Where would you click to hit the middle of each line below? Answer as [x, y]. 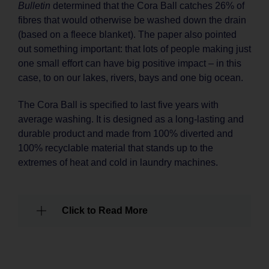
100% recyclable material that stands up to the [116, 148]
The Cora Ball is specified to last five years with [118, 104]
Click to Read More [105, 210]
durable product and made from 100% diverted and [125, 133]
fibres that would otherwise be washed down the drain [132, 20]
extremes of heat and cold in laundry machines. [118, 162]
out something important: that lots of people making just [134, 49]
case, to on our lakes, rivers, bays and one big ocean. [131, 78]
